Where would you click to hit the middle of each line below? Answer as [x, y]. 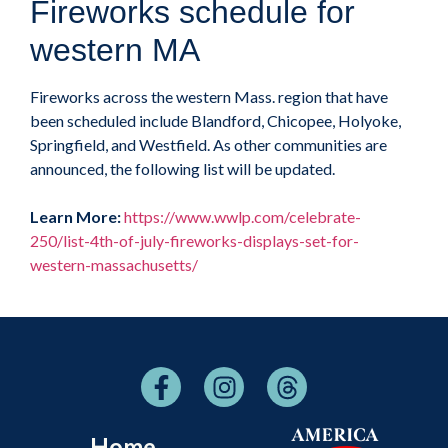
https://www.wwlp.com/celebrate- [242, 217]
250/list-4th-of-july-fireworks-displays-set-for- [194, 241]
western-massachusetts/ [114, 265]
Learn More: [75, 217]
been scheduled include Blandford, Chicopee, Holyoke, [215, 121]
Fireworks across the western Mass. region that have [209, 97]
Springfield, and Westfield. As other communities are [208, 145]
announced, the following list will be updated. [182, 169]
